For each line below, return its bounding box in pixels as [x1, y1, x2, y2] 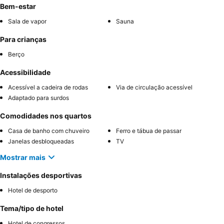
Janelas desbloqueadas [8, 137, 74, 145]
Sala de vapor [8, 17, 46, 25]
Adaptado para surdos [8, 94, 69, 102]
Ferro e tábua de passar [116, 127, 181, 135]
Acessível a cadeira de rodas [8, 83, 88, 91]
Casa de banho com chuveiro [8, 127, 89, 135]
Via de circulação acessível [116, 83, 192, 91]
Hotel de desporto [8, 186, 57, 194]
